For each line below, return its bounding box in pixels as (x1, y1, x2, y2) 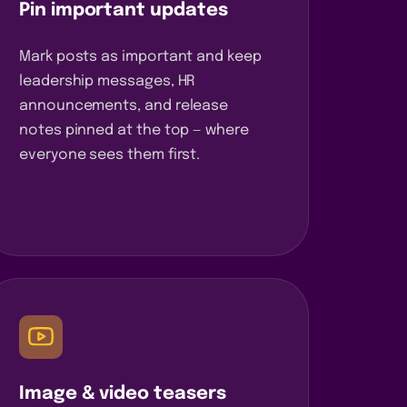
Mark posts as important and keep (19, 48, 262, 65)
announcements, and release (19, 97, 229, 114)
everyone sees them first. (19, 146, 201, 163)
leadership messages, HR (19, 73, 196, 89)
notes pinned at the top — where (19, 122, 249, 138)
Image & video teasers (19, 383, 226, 403)
